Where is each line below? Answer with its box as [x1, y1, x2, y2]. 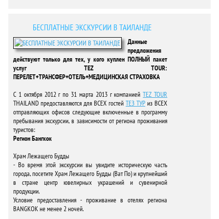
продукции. [13, 187, 40, 196]
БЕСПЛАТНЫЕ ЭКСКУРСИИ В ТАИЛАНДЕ [29, 22, 152, 33]
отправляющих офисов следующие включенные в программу [13, 108, 168, 116]
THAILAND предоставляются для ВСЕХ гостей [13, 99, 126, 108]
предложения [128, 46, 161, 55]
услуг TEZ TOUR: [13, 64, 168, 72]
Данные [128, 37, 147, 46]
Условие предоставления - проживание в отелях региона [13, 196, 168, 204]
